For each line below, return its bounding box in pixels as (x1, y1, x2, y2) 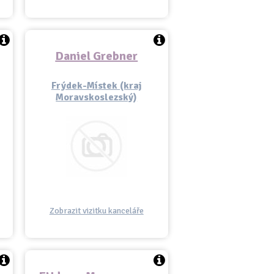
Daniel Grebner (55, 48, 138, 64)
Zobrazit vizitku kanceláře (49, 206, 144, 216)
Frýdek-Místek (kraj (51, 80, 142, 92)
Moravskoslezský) (56, 91, 138, 103)
